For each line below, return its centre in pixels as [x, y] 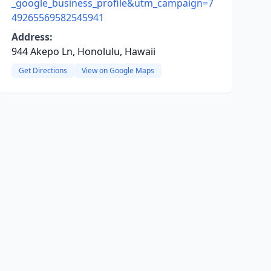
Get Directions [43, 70]
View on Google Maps [118, 70]
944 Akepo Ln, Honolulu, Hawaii [83, 51]
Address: [32, 37]
